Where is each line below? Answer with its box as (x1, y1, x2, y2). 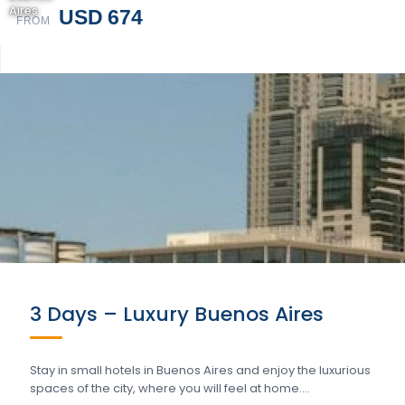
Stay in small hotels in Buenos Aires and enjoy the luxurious (30, 362, 371, 379)
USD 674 (59, 5, 143, 29)
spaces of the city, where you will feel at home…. (30, 380, 310, 397)
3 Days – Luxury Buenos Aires (30, 300, 324, 328)
